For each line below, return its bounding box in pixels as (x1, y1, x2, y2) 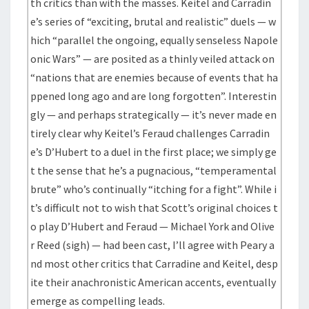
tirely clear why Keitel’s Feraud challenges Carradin (30, 126, 270, 140)
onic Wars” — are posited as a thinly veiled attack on (30, 52, 275, 66)
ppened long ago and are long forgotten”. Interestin (30, 89, 277, 103)
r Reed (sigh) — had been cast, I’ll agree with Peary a (30, 238, 275, 252)
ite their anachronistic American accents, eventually (30, 275, 277, 289)
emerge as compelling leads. (30, 294, 166, 308)
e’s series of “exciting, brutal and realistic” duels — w (30, 14, 277, 28)
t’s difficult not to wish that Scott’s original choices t (30, 201, 279, 215)
